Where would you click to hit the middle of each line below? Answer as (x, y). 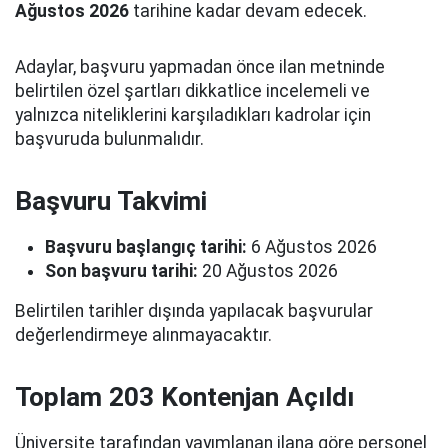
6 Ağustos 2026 (312, 247)
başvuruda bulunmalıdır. (109, 139)
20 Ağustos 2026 (268, 271)
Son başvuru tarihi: (121, 271)
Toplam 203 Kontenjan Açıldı (184, 397)
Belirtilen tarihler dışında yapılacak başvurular (194, 311)
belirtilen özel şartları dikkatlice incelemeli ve (192, 91)
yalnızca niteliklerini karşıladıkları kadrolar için (193, 115)
